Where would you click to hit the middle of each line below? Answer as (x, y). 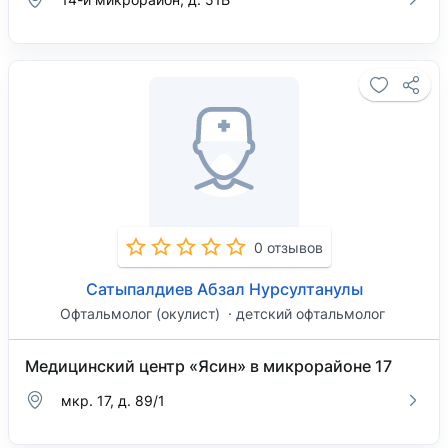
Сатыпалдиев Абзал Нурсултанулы (224, 289)
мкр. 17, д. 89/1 (113, 400)
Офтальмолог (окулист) (141, 313)
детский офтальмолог (310, 313)
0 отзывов (288, 247)
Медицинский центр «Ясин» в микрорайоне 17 (208, 366)
